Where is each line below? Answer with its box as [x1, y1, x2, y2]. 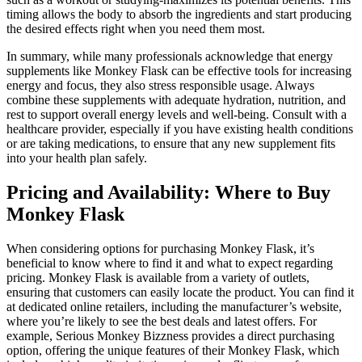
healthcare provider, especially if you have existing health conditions [6, 121, 353, 136]
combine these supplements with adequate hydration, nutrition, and [6, 92, 346, 107]
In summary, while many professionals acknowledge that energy [6, 48, 333, 63]
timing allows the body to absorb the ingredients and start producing [6, 6, 351, 21]
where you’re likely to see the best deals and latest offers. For [6, 314, 317, 328]
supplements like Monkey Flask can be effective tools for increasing [6, 63, 351, 78]
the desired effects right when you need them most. [6, 21, 265, 36]
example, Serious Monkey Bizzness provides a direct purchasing [6, 328, 335, 343]
